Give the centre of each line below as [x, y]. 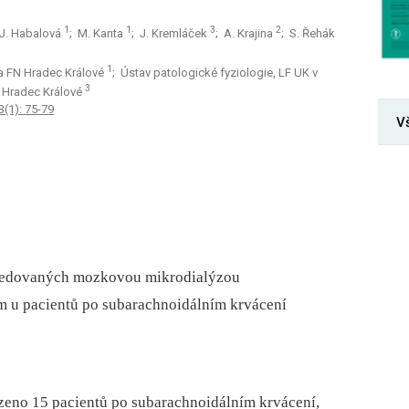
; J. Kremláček [171, 34]
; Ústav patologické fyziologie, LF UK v [215, 73]
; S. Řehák [308, 34]
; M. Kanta [98, 34]
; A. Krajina [246, 34]
